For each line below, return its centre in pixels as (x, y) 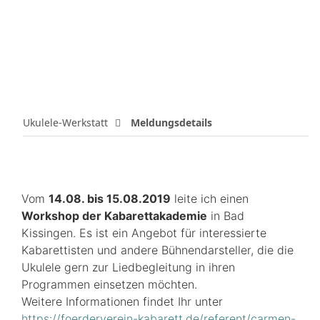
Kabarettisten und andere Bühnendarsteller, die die (157, 250)
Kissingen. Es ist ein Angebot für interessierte (144, 233)
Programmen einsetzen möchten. (109, 285)
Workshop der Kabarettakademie (114, 216)
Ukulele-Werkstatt (65, 122)
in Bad (226, 216)
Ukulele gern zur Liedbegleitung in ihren (128, 267)
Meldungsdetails (171, 122)
